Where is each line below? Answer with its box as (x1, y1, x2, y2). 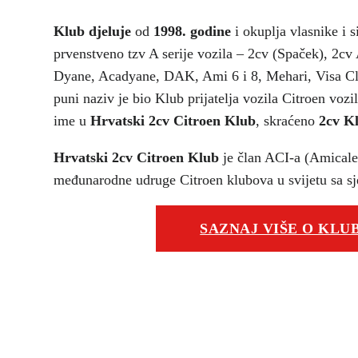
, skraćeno (256, 112, 320, 129)
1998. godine (153, 22, 232, 39)
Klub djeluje (54, 22, 132, 39)
